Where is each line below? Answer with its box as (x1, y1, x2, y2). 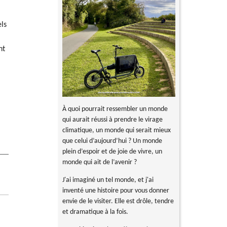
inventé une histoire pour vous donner (62, 187, 170, 195)
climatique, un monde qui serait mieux (62, 127, 171, 135)
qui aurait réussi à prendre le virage (62, 116, 163, 124)
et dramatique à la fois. (62, 208, 130, 216)
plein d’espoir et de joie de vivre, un (62, 148, 163, 156)
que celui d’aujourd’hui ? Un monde (62, 137, 163, 145)
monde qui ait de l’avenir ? (62, 159, 137, 167)
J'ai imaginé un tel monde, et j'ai (62, 176, 154, 184)
